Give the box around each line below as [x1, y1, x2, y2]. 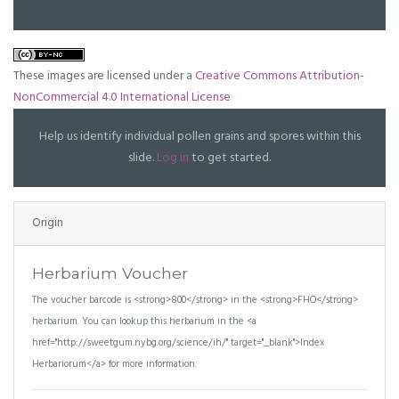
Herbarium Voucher [32, 264, 188, 282]
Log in [157, 148, 189, 168]
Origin [32, 213, 63, 233]
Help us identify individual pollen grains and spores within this [38, 126, 361, 147]
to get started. [189, 148, 271, 168]
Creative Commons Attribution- [195, 66, 364, 86]
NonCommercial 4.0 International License [13, 87, 231, 108]
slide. [128, 148, 157, 168]
